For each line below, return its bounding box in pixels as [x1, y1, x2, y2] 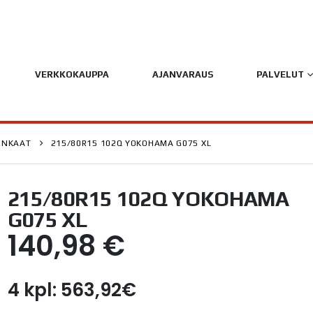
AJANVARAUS [152, 69, 213, 80]
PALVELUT [256, 69, 304, 80]
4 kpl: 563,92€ [7, 277, 136, 303]
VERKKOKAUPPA [34, 69, 109, 80]
